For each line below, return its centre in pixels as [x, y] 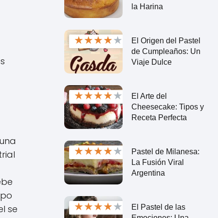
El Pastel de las [158, 207]
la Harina [147, 6]
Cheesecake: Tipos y [167, 107]
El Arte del [149, 96]
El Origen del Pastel [166, 40]
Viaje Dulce [151, 62]
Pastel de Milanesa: [165, 151]
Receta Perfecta [159, 117]
